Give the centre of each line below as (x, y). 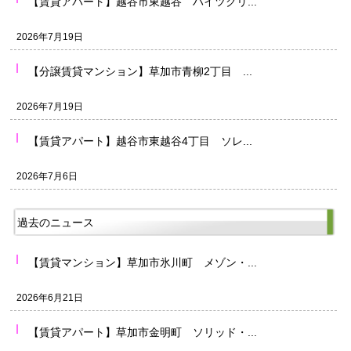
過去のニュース (56, 223)
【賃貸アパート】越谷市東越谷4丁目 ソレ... (140, 141)
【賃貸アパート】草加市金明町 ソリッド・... (143, 333)
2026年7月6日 (47, 176)
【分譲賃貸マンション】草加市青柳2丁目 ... (140, 72)
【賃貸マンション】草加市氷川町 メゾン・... (143, 263)
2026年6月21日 (50, 298)
